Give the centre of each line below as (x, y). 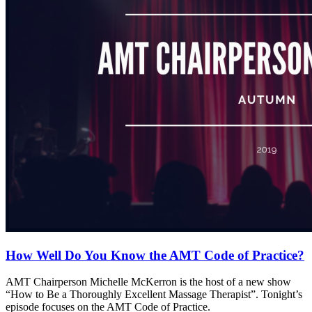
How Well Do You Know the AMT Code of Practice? (155, 255)
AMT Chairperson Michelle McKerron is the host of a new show (148, 282)
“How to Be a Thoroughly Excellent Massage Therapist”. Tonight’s (154, 295)
